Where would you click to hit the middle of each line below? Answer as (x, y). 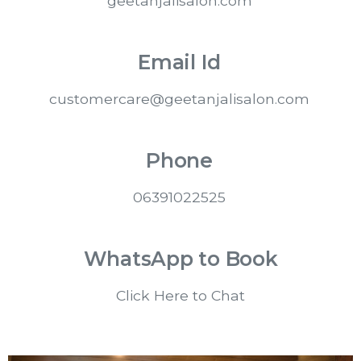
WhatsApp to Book (180, 259)
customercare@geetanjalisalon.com (179, 99)
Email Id (179, 62)
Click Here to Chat (180, 296)
